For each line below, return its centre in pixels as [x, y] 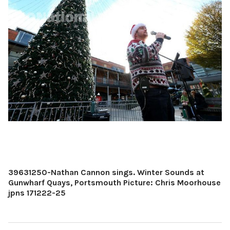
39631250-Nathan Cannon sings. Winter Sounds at [106, 172]
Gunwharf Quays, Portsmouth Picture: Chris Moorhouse [114, 182]
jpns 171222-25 [37, 193]
